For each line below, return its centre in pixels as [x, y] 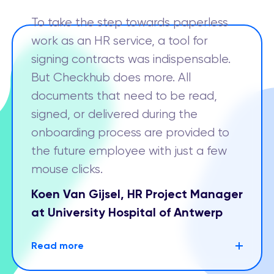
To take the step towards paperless [130, 22]
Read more [57, 246]
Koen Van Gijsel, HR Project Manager [137, 194]
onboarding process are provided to [130, 132]
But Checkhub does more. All [111, 77]
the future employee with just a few [129, 151]
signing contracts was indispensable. [131, 59]
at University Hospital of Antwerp [127, 212]
